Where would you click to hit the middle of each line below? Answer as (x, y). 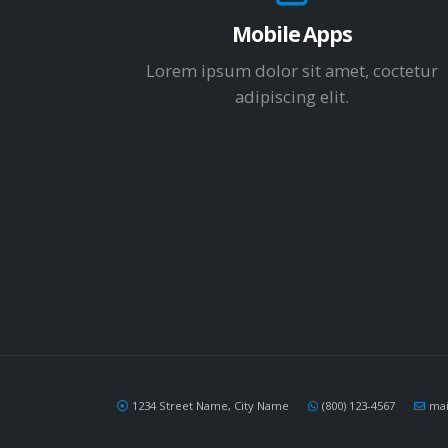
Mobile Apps (292, 33)
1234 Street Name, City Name (210, 405)
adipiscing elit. (292, 96)
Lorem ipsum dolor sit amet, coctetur (292, 70)
